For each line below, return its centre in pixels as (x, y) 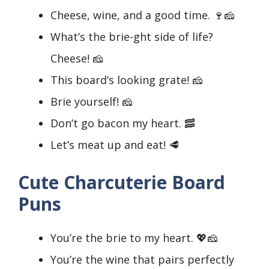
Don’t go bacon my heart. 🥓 (123, 123)
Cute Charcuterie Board (122, 183)
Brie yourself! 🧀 (92, 102)
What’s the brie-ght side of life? (132, 37)
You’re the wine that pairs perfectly (142, 260)
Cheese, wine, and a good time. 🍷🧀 (143, 15)
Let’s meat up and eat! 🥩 (115, 145)
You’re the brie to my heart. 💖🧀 (134, 238)
